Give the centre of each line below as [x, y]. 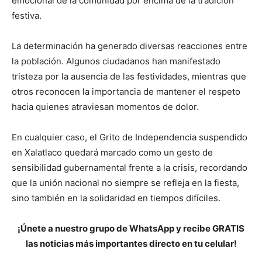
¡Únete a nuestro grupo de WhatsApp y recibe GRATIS [131, 229]
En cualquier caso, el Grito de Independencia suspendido [130, 137]
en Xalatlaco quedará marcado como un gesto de [112, 153]
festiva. [27, 16]
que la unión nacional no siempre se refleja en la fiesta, [125, 183]
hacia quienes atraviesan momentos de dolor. [105, 107]
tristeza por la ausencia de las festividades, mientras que [129, 77]
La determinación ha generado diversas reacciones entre [130, 46]
